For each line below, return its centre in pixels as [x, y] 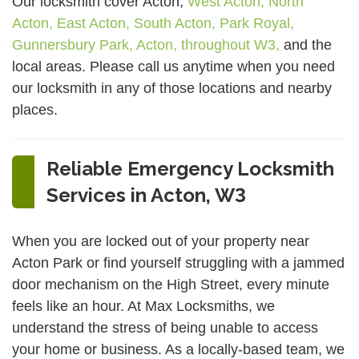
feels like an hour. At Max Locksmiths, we [143, 307]
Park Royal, [257, 23]
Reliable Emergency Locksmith [190, 169]
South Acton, [177, 23]
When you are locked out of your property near [161, 242]
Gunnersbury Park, [74, 44]
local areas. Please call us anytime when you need [173, 66]
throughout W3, [232, 44]
